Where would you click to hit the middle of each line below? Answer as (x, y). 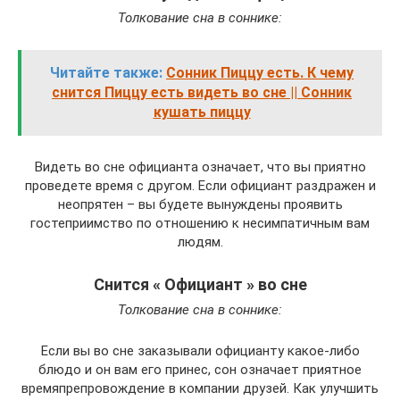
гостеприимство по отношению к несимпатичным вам (200, 224)
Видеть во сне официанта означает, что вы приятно (200, 167)
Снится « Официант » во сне (200, 285)
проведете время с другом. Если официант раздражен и (200, 186)
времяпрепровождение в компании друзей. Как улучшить (200, 389)
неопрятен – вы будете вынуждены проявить (200, 205)
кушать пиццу (202, 112)
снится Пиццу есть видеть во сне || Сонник (202, 93)
